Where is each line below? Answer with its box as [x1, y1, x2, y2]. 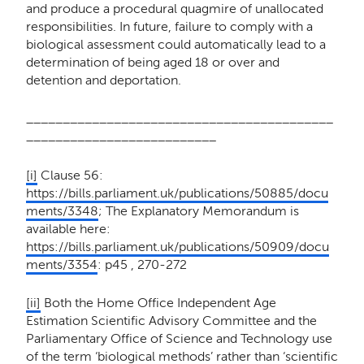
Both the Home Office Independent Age [40, 294, 276, 310]
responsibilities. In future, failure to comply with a [25, 19, 313, 35]
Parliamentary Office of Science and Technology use [25, 330, 332, 346]
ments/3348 [25, 202, 98, 219]
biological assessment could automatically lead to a [25, 37, 326, 53]
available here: [25, 220, 110, 236]
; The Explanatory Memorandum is [97, 202, 299, 219]
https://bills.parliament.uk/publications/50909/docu [25, 238, 329, 254]
